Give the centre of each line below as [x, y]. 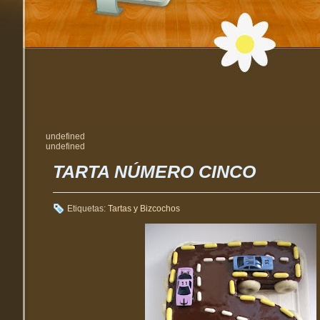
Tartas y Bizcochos [144, 208]
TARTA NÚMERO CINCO [154, 171]
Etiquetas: [87, 208]
